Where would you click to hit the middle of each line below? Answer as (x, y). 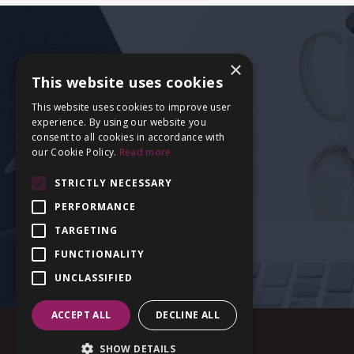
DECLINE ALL (188, 315)
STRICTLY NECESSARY (113, 183)
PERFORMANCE (95, 207)
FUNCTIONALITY (100, 254)
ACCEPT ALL (81, 315)
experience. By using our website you (119, 122)
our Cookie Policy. (75, 152)
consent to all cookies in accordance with (128, 137)
